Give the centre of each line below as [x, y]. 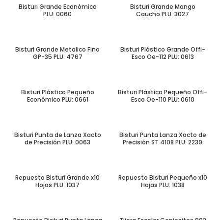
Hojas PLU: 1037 [57, 185]
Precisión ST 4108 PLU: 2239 [163, 142]
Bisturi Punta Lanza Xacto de [163, 135]
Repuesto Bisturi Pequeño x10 [163, 178]
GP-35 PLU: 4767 [57, 57]
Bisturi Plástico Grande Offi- [163, 49]
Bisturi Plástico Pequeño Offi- [163, 92]
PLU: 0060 [57, 14]
